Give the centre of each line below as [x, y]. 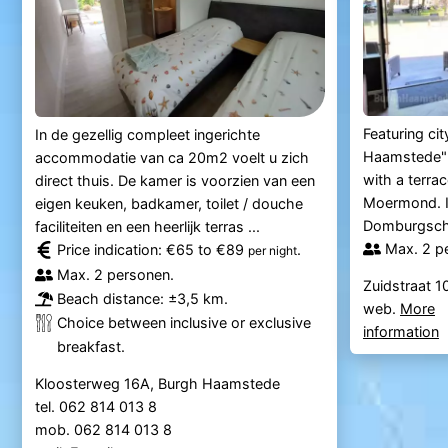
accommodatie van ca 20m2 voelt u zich [171, 158]
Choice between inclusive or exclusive [183, 323]
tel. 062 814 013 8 [97, 407]
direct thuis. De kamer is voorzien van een [174, 181]
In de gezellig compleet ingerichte [147, 135]
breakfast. [90, 347]
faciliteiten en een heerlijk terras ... [147, 227]
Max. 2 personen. [115, 275]
